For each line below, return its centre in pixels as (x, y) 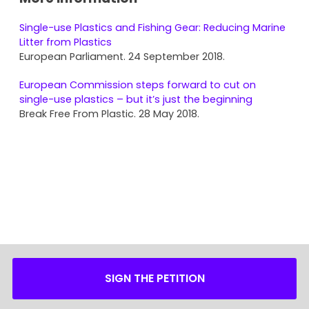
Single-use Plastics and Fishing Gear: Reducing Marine (152, 27)
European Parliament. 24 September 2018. (122, 56)
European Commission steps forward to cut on (138, 84)
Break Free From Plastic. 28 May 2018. (109, 113)
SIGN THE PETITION (154, 278)
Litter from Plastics (66, 42)
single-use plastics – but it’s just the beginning (136, 99)
